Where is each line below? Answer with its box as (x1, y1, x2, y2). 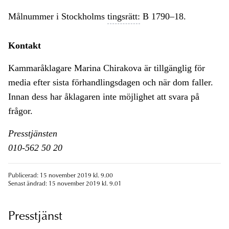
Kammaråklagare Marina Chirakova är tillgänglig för (8, 63, 205, 74)
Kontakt (8, 40, 41, 51)
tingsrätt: (107, 11, 140, 22)
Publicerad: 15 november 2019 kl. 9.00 (8, 173, 113, 179)
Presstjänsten (8, 128, 57, 139)
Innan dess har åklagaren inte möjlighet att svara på (8, 91, 199, 102)
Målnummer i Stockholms (8, 11, 107, 22)
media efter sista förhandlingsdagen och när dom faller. (8, 77, 213, 88)
